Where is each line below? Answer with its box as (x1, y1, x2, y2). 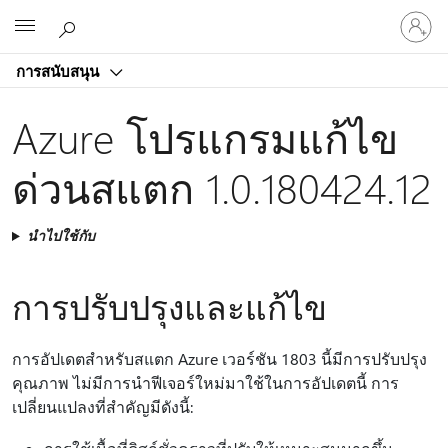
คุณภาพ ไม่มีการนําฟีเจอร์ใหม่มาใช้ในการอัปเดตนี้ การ (12, 372, 399, 393)
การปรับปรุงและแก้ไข (12, 284, 327, 328)
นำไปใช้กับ (26, 226, 95, 245)
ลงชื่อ (392, 3, 427, 24)
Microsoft (169, 13, 232, 33)
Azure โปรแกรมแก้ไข (12, 109, 398, 164)
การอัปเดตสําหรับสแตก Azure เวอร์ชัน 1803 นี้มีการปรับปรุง (12, 348, 427, 369)
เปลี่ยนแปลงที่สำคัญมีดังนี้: (12, 396, 193, 417)
